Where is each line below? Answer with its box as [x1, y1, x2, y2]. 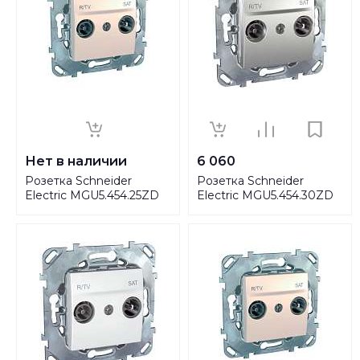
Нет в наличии [25, 153, 127, 169]
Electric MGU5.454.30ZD [197, 187, 333, 202]
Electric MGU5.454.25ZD [25, 187, 159, 202]
